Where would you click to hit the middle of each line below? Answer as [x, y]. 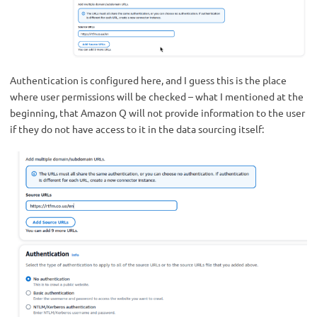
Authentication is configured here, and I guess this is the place [148, 80]
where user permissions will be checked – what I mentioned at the [157, 96]
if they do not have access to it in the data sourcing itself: [137, 128]
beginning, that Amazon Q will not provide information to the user [157, 112]
